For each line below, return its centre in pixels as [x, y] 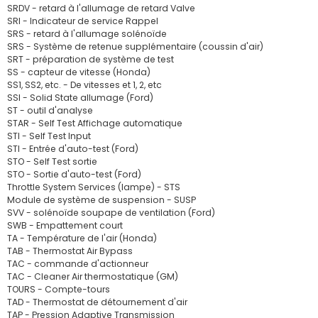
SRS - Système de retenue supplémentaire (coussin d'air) [135, 46]
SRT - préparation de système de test [91, 59]
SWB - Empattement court [65, 225]
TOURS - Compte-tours [59, 289]
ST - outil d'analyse [50, 110]
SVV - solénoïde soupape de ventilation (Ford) [111, 213]
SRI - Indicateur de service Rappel [83, 21]
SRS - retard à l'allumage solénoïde [87, 34]
